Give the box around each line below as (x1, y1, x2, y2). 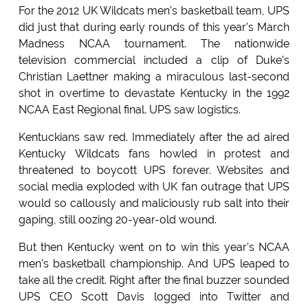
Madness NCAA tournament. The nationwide (18, 37, 290, 51)
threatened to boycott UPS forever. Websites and (18, 164, 290, 177)
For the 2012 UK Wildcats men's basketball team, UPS (18, 4, 290, 18)
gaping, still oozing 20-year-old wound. (18, 213, 217, 227)
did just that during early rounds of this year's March (18, 21, 290, 34)
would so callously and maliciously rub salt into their (18, 197, 290, 210)
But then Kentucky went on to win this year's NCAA (18, 241, 290, 254)
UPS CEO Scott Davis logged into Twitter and (18, 290, 290, 304)
